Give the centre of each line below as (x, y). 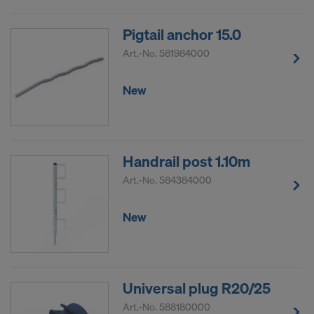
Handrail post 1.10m (186, 162)
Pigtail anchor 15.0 (182, 35)
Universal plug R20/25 (197, 288)
